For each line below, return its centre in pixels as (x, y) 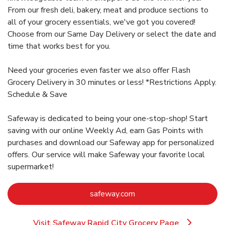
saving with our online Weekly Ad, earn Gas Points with (105, 130)
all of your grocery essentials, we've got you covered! (101, 22)
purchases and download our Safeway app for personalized (111, 142)
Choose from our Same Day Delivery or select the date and (112, 34)
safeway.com (113, 194)
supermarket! (31, 166)
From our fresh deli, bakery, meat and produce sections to (108, 10)
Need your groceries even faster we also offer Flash (99, 70)
